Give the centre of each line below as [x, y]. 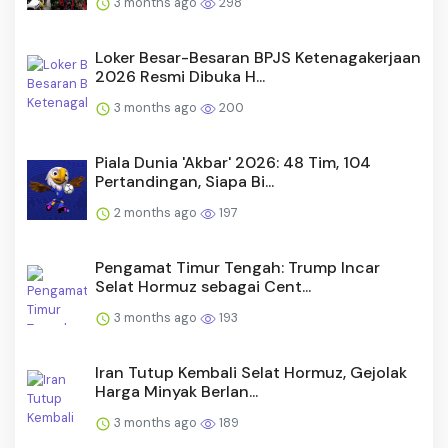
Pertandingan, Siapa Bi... [184, 182]
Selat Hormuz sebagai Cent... [203, 287]
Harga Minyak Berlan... [176, 392]
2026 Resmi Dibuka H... [180, 77]
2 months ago [155, 213]
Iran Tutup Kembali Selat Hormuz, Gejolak [251, 373]
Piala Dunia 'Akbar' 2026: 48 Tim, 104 [233, 163]
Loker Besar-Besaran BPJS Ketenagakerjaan [258, 58]
